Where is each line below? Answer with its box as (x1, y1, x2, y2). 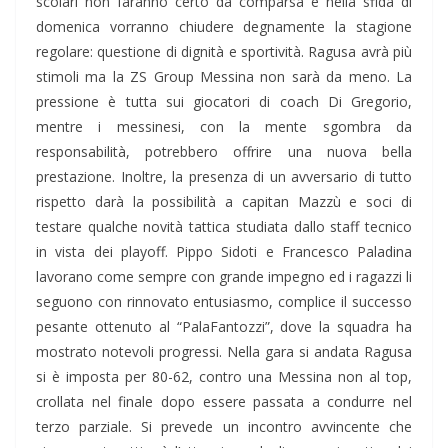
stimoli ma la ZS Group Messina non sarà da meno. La (36, 67, 412, 87)
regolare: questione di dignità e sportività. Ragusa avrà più (36, 42, 412, 62)
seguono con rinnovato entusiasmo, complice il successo (36, 292, 412, 312)
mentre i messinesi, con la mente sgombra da (36, 117, 412, 137)
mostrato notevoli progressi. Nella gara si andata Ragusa (36, 342, 412, 362)
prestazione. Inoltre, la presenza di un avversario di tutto (36, 167, 412, 187)
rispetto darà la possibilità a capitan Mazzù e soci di (36, 192, 412, 212)
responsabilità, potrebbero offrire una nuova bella (36, 142, 412, 162)
